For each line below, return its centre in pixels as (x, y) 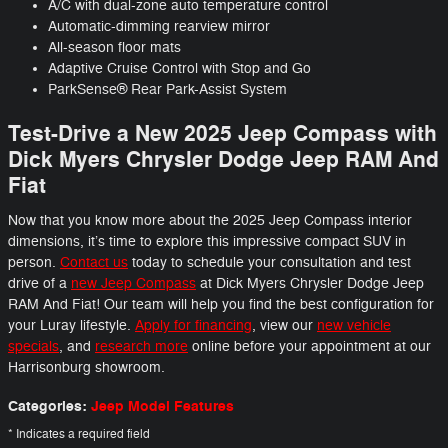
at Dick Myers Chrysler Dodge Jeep (310, 283)
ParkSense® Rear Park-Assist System (167, 90)
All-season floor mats (114, 48)
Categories (45, 406)
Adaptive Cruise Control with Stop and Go (179, 69)
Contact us (94, 262)
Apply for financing (193, 325)
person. (34, 262)
